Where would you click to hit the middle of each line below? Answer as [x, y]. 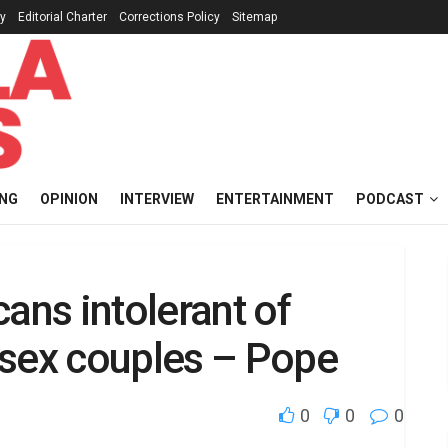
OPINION [69, 199]
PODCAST [390, 199]
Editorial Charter [62, 17]
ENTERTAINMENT [275, 199]
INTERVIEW [157, 199]
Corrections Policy [169, 17]
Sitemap [254, 17]
